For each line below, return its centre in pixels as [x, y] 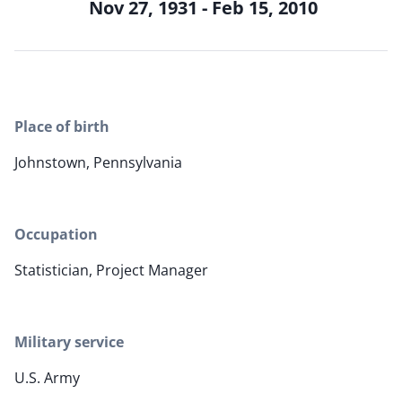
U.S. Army [47, 378]
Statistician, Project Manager [111, 271]
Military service [69, 342]
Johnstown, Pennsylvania [98, 163]
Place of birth [62, 127]
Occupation [56, 235]
